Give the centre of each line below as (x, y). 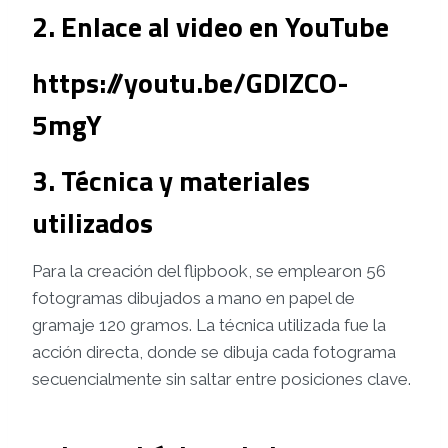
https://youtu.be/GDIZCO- (190, 83)
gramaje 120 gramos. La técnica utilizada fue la (209, 325)
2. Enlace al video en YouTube (210, 27)
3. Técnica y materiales (171, 181)
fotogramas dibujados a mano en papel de (193, 298)
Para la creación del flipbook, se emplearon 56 (209, 271)
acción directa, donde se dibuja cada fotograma (214, 352)
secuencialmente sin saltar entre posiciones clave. (221, 379)
